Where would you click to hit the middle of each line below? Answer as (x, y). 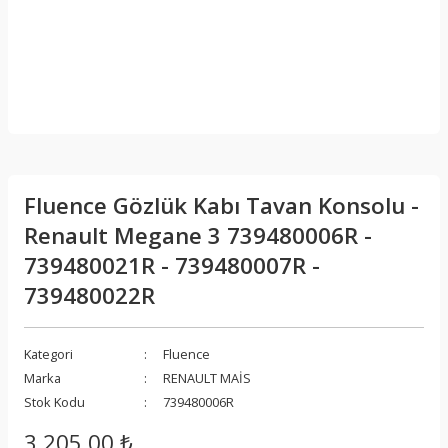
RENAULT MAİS (207, 378)
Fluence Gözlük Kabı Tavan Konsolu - (221, 205)
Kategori (48, 354)
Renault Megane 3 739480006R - (198, 235)
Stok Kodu (54, 402)
